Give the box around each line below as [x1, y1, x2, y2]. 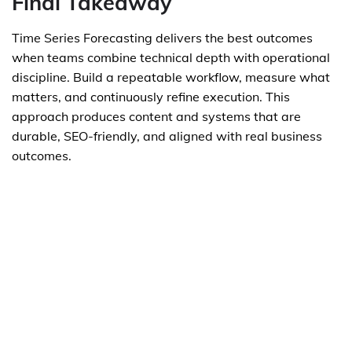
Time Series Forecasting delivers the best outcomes [12, 30, 313, 46]
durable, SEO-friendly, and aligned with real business [12, 128, 322, 144]
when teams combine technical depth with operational [12, 49, 330, 65]
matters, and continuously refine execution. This [12, 89, 290, 104]
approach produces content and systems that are [12, 108, 301, 124]
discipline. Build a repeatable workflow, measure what [12, 69, 330, 85]
